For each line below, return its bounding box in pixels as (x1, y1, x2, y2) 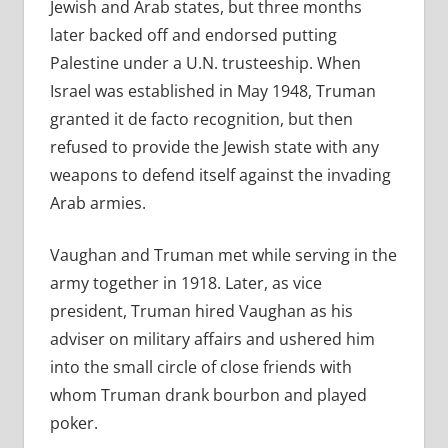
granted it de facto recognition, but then (49, 108, 353, 131)
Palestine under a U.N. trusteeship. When (49, 52, 361, 75)
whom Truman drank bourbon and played (49, 384, 367, 407)
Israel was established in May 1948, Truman (49, 80, 376, 103)
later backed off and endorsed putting (49, 24, 337, 47)
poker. (49, 412, 106, 435)
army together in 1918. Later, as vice (49, 272, 322, 295)
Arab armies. (49, 192, 146, 215)
